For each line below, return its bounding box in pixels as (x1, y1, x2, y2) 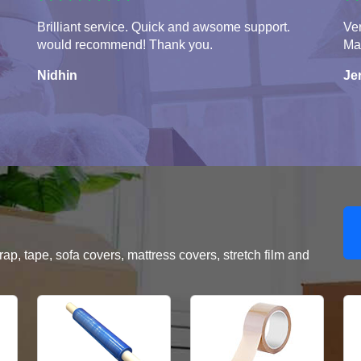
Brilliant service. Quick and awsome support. (37, 20, 290, 35)
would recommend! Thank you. (37, 38, 213, 52)
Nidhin (37, 68, 77, 83)
